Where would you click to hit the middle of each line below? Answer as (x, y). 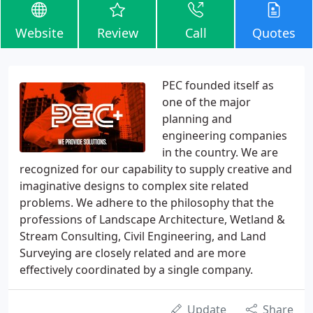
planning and (197, 119)
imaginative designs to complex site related (134, 186)
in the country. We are (220, 152)
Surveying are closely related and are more (133, 253)
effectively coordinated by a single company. (136, 270)
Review (117, 33)
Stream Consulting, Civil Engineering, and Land (143, 236)
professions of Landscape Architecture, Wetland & (152, 219)
